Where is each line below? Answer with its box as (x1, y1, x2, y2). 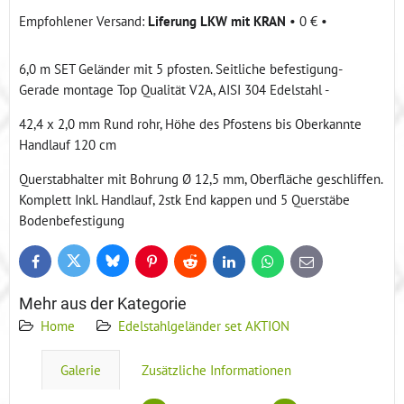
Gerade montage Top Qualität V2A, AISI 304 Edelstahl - (19, 79, 329, 98)
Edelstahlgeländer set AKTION (118, 316, 289, 335)
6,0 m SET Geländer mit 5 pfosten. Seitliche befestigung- (19, 59, 342, 78)
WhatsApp (266, 257, 317, 273)
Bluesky (111, 256, 151, 272)
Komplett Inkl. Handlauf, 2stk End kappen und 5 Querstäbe (19, 189, 350, 208)
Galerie (60, 360, 101, 379)
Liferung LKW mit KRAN (148, 11, 286, 30)
